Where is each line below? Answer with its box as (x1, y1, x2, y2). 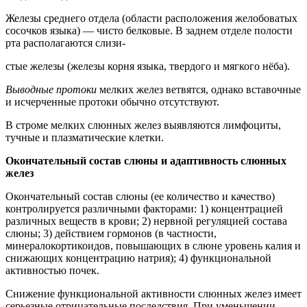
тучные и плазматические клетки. (5, 131, 164, 143)
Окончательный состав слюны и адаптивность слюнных (5, 154, 286, 167)
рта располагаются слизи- (5, 36, 125, 49)
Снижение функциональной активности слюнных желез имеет (5, 287, 302, 299)
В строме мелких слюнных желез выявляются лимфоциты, (5, 119, 281, 131)
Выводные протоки (5, 83, 99, 95)
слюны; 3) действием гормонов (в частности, (5, 227, 217, 239)
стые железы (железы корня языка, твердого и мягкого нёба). (5, 60, 290, 72)
